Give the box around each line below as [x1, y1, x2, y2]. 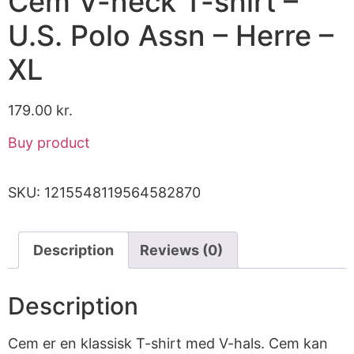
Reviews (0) [140, 242, 223, 259]
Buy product [8, 134, 90, 152]
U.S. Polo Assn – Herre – [8, 17, 333, 53]
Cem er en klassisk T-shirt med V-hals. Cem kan [8, 335, 328, 352]
